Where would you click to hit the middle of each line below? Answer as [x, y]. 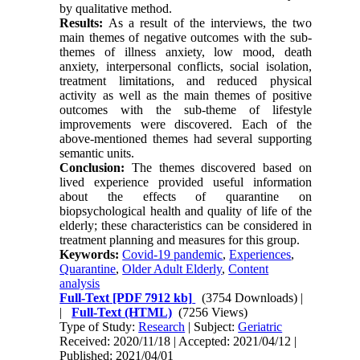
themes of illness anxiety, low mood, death [186, 51]
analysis [80, 283]
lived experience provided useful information [186, 182]
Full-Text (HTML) [122, 312]
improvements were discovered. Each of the [186, 124]
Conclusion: [96, 167]
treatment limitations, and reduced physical [186, 80]
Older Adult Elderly [172, 268]
